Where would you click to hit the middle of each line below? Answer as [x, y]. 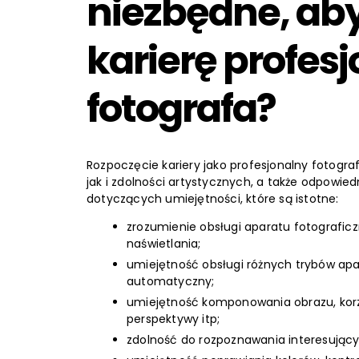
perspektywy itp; [173, 319]
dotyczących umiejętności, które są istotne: [213, 199]
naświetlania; [164, 244]
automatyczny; [171, 282]
